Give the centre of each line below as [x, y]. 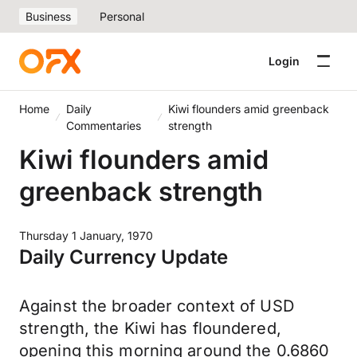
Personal [122, 16]
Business [48, 16]
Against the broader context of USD [157, 306]
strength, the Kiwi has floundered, [150, 328]
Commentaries [104, 126]
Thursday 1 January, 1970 [86, 235]
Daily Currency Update [124, 257]
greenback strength [141, 191]
